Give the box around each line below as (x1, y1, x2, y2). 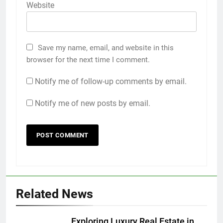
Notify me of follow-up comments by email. (35, 77, 187, 87)
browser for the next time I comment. (26, 55, 150, 65)
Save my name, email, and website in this (38, 43, 174, 53)
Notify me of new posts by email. (35, 99, 150, 109)
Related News (16, 187, 93, 202)
